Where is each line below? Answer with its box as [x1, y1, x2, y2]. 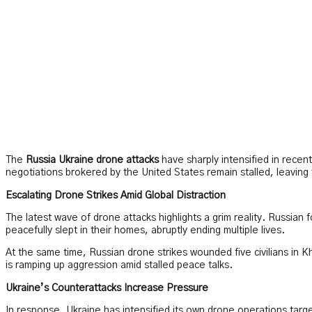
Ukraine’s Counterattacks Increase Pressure [6, 283, 208, 293]
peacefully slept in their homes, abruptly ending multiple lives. [6, 225, 285, 235]
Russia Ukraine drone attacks [26, 155, 159, 166]
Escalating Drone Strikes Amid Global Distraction [6, 190, 226, 201]
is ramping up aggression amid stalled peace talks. [6, 260, 233, 271]
